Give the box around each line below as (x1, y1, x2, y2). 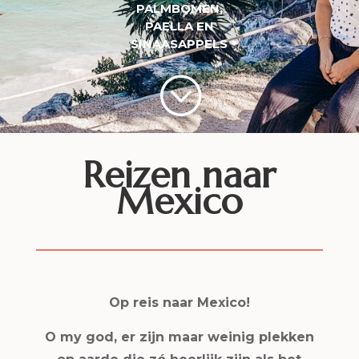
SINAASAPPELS (131, 36, 228, 51)
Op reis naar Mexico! (108, 295, 250, 310)
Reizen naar (83, 152, 276, 198)
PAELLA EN (144, 18, 214, 34)
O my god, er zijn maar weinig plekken (44, 329, 314, 345)
